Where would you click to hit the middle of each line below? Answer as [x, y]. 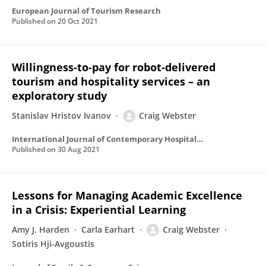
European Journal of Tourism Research [86, 11]
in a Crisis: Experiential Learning [99, 210]
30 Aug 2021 [79, 149]
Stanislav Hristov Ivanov [61, 115]
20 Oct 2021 [78, 21]
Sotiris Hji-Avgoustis [53, 244]
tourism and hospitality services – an [111, 81]
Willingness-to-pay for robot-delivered [114, 67]
